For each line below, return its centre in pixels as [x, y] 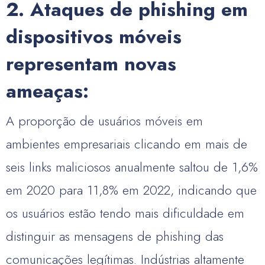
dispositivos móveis [94, 37]
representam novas [91, 64]
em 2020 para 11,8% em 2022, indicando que [131, 190]
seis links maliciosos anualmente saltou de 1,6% [132, 167]
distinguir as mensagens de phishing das [115, 236]
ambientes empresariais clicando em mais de [127, 144]
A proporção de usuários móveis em [104, 121]
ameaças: [47, 91]
